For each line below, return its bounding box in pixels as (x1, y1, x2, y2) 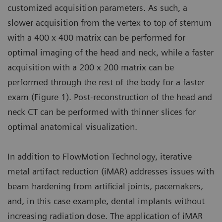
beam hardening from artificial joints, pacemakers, (7, 181, 203, 192)
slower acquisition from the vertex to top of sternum (7, 17, 212, 28)
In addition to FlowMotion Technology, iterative (7, 151, 192, 162)
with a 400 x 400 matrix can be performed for (7, 32, 185, 43)
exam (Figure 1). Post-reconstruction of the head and (7, 92, 212, 103)
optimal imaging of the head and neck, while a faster (7, 47, 214, 58)
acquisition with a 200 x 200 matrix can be (7, 62, 174, 73)
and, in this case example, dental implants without (7, 196, 205, 207)
